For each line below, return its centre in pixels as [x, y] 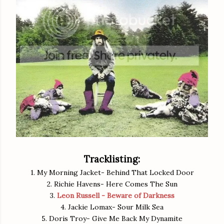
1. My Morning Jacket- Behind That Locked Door [112, 173]
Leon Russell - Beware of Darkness [115, 196]
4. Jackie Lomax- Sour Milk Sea [112, 207]
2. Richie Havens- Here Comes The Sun [112, 184]
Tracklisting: [112, 159]
